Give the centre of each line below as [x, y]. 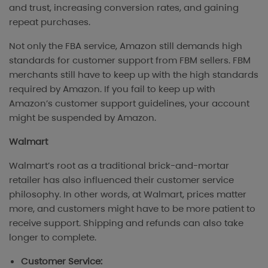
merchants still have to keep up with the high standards [134, 74]
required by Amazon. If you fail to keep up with [112, 89]
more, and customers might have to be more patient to [132, 208]
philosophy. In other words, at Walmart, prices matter [128, 194]
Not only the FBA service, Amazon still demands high [126, 45]
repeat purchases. [50, 22]
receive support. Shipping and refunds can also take [126, 223]
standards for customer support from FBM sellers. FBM [130, 60]
